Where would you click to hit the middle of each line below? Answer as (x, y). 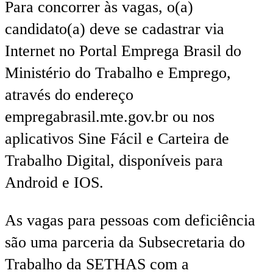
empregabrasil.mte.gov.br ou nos (110, 117)
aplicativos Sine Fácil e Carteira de (117, 139)
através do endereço (69, 95)
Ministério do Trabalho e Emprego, (118, 73)
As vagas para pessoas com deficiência (130, 220)
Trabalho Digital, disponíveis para (114, 161)
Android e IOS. (54, 183)
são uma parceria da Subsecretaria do (125, 242)
